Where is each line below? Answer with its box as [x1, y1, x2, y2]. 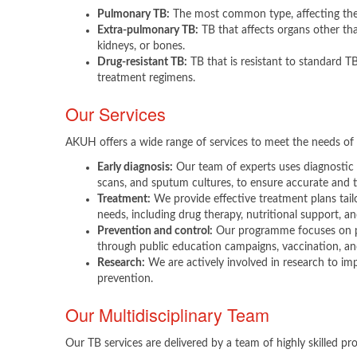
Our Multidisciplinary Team [65, 302, 269, 327]
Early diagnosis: [97, 162, 173, 173]
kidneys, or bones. [97, 41, 185, 52]
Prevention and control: [97, 226, 213, 237]
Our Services [65, 101, 166, 126]
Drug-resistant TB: [97, 57, 187, 68]
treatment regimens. [97, 73, 195, 84]
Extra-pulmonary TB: [97, 25, 198, 36]
